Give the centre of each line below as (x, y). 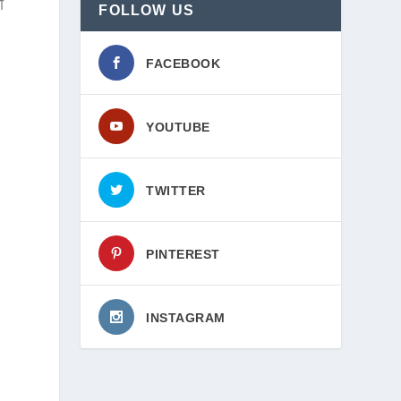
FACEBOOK (183, 64)
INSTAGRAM (186, 318)
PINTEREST (183, 254)
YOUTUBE (178, 127)
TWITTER (176, 191)
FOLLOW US (147, 10)
